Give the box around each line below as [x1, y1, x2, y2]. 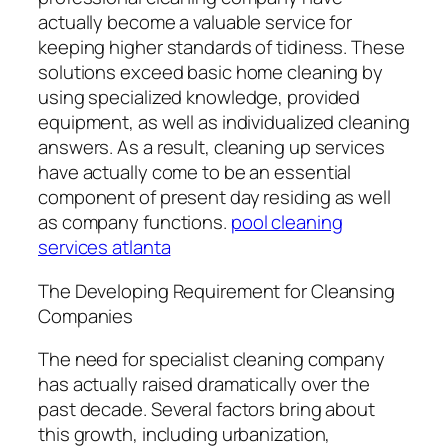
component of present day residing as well [38, 184, 391, 211]
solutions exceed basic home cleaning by [38, 59, 384, 86]
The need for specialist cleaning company [38, 346, 385, 373]
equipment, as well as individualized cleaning [38, 109, 410, 136]
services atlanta [38, 234, 171, 261]
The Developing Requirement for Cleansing [38, 277, 395, 304]
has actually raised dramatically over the [38, 371, 370, 398]
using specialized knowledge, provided [38, 84, 361, 111]
